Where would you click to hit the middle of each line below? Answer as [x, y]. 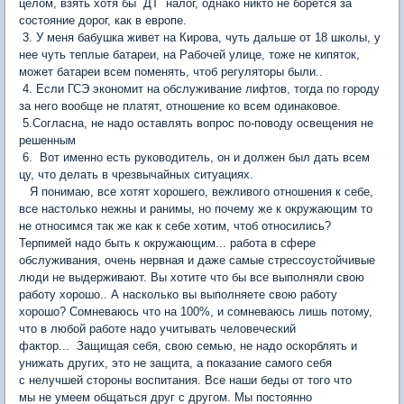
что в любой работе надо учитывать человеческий [157, 329]
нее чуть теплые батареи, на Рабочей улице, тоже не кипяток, [189, 55]
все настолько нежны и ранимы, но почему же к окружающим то [196, 209]
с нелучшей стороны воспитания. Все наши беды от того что [185, 380]
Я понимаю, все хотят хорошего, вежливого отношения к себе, [196, 192]
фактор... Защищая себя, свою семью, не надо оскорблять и [188, 346]
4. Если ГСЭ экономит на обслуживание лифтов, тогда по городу [199, 89]
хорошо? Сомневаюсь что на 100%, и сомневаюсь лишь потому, [196, 312]
